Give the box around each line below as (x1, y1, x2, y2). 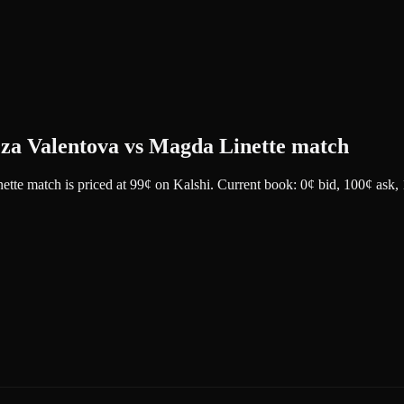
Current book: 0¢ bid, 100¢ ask (214, 176, 395, 192)
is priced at (61, 176, 130, 192)
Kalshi (173, 176, 210, 192)
